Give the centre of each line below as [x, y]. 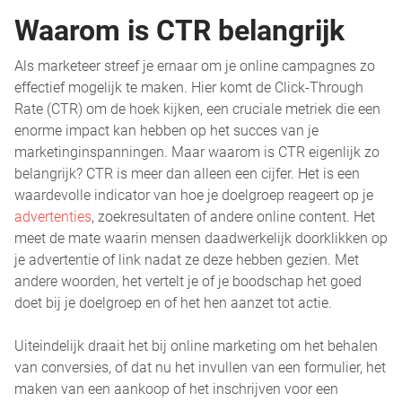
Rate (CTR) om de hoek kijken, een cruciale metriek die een [197, 109]
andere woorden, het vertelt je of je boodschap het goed [188, 281]
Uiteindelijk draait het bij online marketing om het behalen [196, 346]
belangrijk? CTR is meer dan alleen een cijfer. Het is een [187, 174]
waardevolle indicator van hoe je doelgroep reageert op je [194, 195]
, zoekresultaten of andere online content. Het [233, 217]
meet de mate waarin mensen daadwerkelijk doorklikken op [201, 238]
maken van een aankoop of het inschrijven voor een [176, 389]
